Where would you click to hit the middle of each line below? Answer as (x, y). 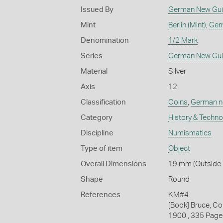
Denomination (105, 40)
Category (97, 117)
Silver (177, 71)
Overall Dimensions (113, 164)
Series (92, 56)
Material (94, 71)
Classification (103, 102)
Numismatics (190, 133)
